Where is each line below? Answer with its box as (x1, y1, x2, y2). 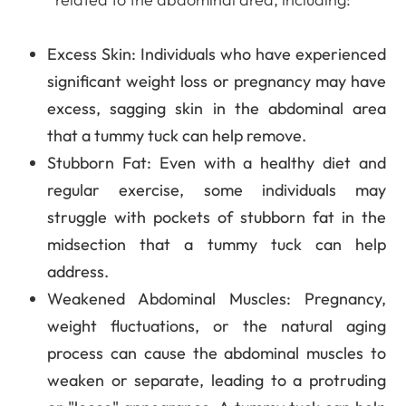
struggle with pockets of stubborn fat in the (47, 206, 386, 227)
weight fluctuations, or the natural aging (47, 314, 386, 336)
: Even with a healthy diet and (147, 151, 386, 173)
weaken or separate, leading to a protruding (47, 369, 386, 391)
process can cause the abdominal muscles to (47, 342, 386, 363)
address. (47, 260, 110, 282)
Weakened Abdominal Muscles (47, 287, 286, 309)
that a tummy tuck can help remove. (47, 124, 307, 146)
